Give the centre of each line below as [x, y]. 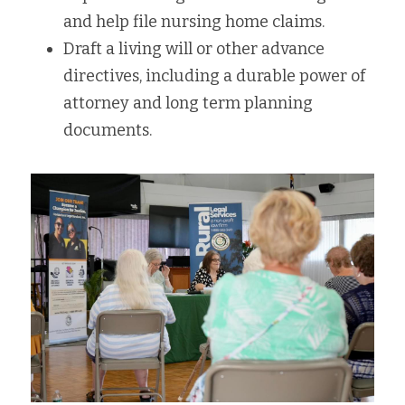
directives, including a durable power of [214, 76]
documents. [108, 130]
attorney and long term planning [188, 103]
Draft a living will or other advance [194, 49]
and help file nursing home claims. [194, 22]
